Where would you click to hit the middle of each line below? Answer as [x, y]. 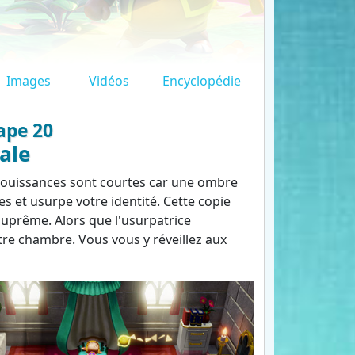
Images [28, 81]
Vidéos [109, 81]
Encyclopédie [202, 81]
